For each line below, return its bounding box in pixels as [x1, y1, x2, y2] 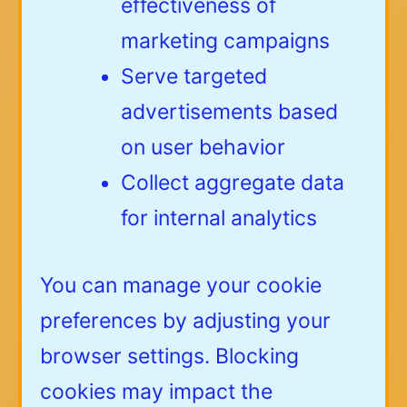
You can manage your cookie [40, 272, 322, 298]
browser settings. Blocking [40, 342, 299, 369]
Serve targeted [121, 64, 267, 90]
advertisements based [121, 99, 338, 125]
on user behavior [121, 134, 285, 161]
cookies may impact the [40, 378, 273, 404]
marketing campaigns [121, 28, 330, 55]
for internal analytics [121, 205, 317, 232]
